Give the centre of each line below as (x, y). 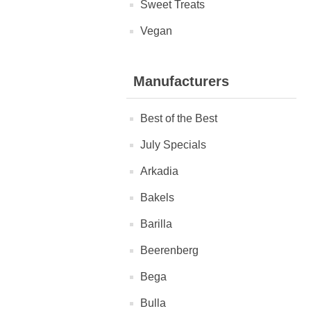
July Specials (173, 145)
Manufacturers (181, 81)
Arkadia (159, 171)
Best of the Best (179, 118)
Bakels (157, 197)
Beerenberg (169, 250)
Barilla (156, 224)
